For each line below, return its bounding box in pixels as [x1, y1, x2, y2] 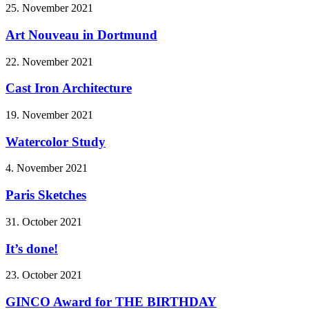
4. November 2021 [6, 162, 88, 175]
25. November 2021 [6, 2, 93, 14]
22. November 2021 [6, 55, 93, 68]
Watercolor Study [6, 134, 106, 149]
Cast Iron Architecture [6, 81, 132, 96]
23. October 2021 [6, 269, 82, 281]
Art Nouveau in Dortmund [6, 27, 157, 42]
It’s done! [6, 241, 58, 256]
